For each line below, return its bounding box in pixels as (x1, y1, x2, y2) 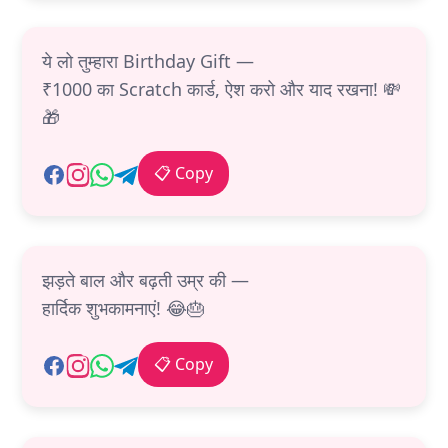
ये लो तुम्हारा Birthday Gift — (42, 49, 254, 74)
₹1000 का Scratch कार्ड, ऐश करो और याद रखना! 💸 (42, 77, 401, 102)
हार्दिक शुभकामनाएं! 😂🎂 (42, 296, 205, 321)
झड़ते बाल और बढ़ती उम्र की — (42, 268, 249, 293)
